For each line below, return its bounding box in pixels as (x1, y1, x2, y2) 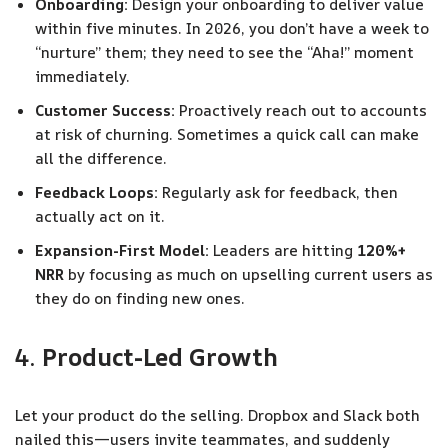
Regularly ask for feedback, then (158, 182, 398, 203)
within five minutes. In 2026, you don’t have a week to (35, 18, 429, 39)
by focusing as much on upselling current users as (64, 264, 433, 285)
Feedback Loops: (35, 182, 158, 203)
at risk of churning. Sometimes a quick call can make (35, 124, 419, 145)
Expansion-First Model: (35, 240, 209, 261)
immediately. (35, 66, 130, 87)
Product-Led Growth (42, 341, 278, 373)
